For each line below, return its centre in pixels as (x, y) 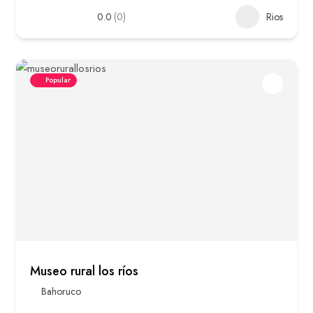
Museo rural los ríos (84, 271)
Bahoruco (61, 292)
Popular (58, 80)
